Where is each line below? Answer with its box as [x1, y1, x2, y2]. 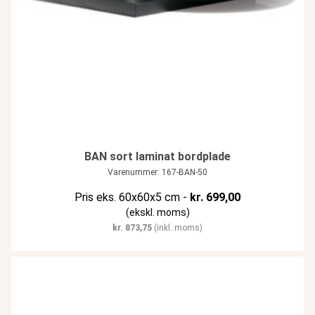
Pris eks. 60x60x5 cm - [75, 191, 190, 205]
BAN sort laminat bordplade [84, 150, 231, 164]
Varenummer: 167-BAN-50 [108, 167, 207, 178]
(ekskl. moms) [125, 207, 190, 219]
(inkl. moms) [152, 223, 202, 233]
